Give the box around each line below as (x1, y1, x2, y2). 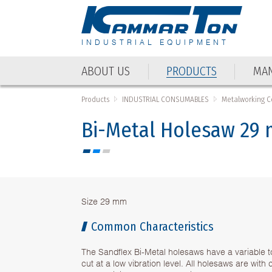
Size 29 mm (81, 195, 127, 206)
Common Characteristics (91, 219, 214, 234)
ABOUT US (81, 63, 131, 78)
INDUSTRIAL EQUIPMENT (81, 37, 229, 47)
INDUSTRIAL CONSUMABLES (122, 94, 209, 104)
